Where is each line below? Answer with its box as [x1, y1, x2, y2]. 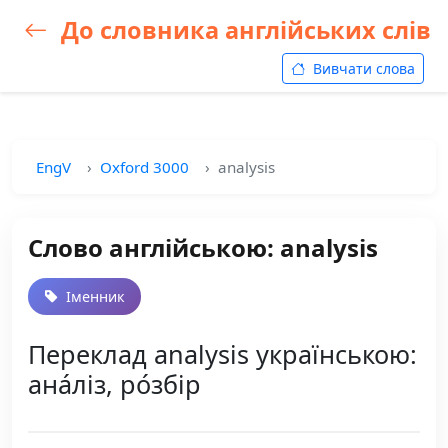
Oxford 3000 [100, 157, 189, 177]
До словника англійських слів [55, 14, 431, 46]
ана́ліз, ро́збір [28, 367, 201, 401]
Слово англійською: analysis [28, 231, 378, 264]
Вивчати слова [309, 59, 415, 78]
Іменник [62, 287, 125, 306]
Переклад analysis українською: [28, 337, 417, 371]
